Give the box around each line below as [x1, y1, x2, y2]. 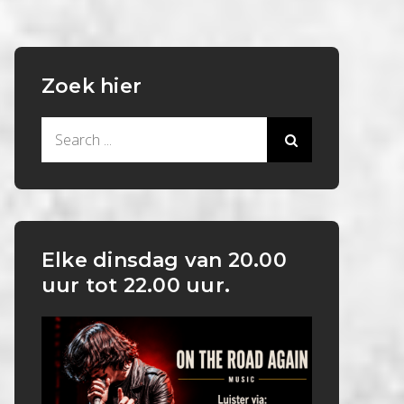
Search [41, 119, 87, 139]
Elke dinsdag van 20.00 [41, 248, 287, 272]
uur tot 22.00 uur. [41, 273, 230, 298]
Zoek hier [41, 74, 142, 98]
